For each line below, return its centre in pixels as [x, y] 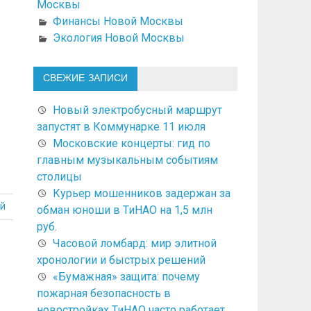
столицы [59, 176]
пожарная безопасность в [103, 293]
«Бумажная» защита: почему [126, 276]
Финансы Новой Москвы [118, 21]
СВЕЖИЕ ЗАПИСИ [85, 78]
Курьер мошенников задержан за [141, 193]
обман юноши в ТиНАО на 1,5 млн [124, 210]
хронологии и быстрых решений [121, 260]
